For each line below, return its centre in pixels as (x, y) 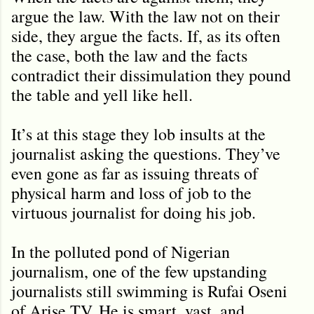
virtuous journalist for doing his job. (134, 212)
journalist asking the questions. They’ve (146, 153)
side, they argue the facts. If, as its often (146, 35)
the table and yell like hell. (105, 94)
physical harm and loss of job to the (131, 192)
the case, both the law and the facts (129, 55)
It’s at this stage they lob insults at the (138, 134)
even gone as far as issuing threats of (135, 173)
